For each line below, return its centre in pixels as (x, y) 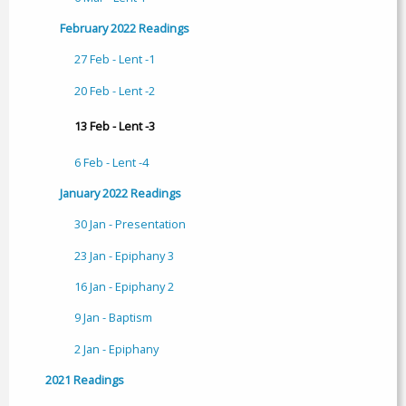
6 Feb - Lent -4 (111, 162)
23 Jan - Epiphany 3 (124, 255)
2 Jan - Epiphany (116, 348)
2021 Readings (85, 380)
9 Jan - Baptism (113, 318)
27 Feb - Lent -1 (115, 59)
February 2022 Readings (125, 29)
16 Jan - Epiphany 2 (124, 287)
